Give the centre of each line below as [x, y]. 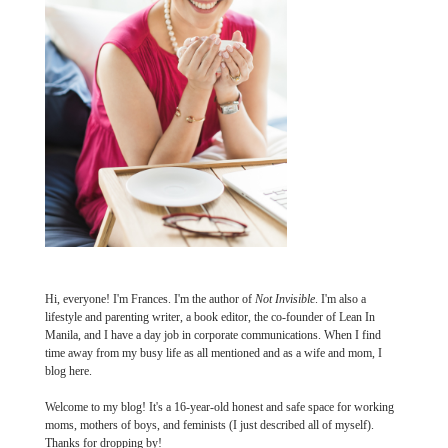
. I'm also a [340, 298]
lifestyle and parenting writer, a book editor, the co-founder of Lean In [209, 316]
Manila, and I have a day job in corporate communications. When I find [212, 334]
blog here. [68, 370]
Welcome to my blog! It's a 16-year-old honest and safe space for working [219, 406]
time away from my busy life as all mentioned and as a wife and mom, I [213, 352]
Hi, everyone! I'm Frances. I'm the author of [149, 298]
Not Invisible [284, 298]
